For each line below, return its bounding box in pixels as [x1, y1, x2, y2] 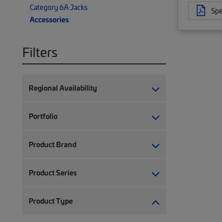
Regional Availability [29, 83, 97, 93]
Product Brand [29, 139, 76, 149]
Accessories [30, 14, 69, 24]
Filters [22, 43, 57, 60]
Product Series [29, 167, 77, 177]
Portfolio [29, 111, 57, 121]
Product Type [29, 196, 73, 206]
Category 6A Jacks [30, 2, 88, 12]
